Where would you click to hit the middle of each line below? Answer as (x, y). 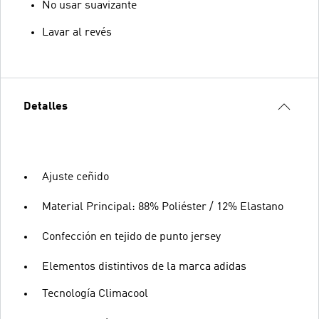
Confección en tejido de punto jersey (131, 237)
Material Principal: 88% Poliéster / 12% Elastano (163, 207)
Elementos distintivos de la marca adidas (144, 267)
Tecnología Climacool (95, 294)
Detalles (46, 107)
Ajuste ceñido (75, 177)
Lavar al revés (77, 33)
